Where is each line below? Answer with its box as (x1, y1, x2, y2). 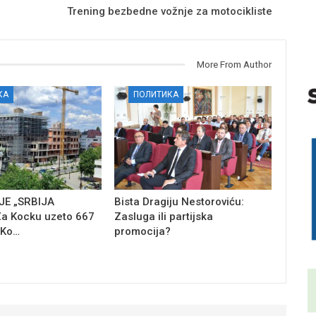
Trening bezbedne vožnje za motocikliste (67, 4, 273, 18)
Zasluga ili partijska (114, 210, 214, 224)
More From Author (197, 59, 272, 70)
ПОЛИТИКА (133, 89, 179, 99)
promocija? (114, 225, 171, 238)
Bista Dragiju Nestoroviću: (114, 195, 245, 209)
